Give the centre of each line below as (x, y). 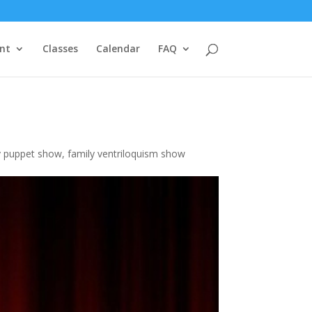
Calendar (118, 48)
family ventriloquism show (127, 154)
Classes (60, 48)
